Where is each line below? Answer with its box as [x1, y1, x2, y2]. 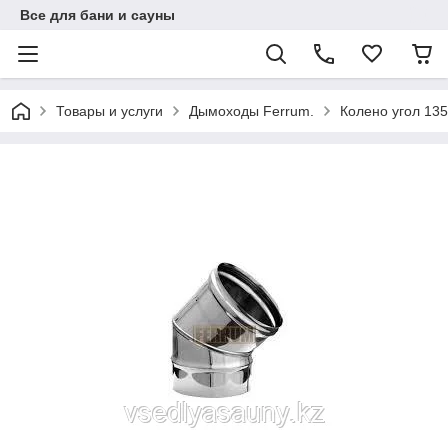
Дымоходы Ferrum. [189, 103, 314, 119]
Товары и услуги [56, 103, 163, 119]
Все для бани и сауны [20, 7, 175, 23]
